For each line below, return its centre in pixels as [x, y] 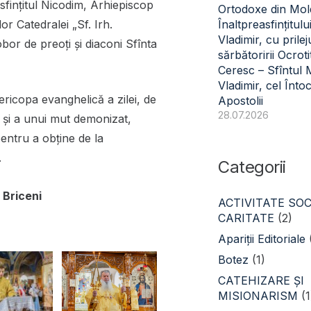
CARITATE [246, 218]
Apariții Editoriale [262, 239]
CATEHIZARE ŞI [261, 280]
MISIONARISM [258, 296]
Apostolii [241, 101]
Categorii [252, 167]
